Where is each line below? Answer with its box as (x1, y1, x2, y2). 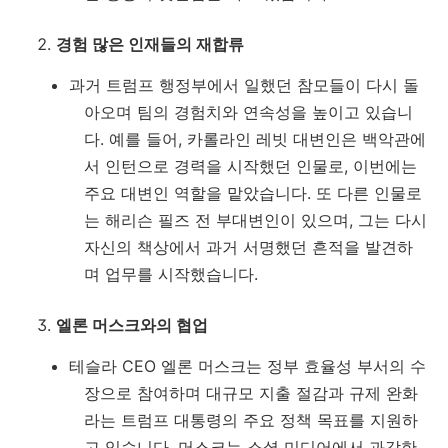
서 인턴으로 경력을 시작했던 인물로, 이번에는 (84, 156, 417, 177)
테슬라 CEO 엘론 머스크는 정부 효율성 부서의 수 (69, 356, 426, 377)
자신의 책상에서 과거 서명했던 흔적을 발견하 (84, 237, 413, 258)
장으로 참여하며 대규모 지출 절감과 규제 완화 (84, 383, 418, 404)
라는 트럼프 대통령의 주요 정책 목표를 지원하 (84, 410, 418, 431)
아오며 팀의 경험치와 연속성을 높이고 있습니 (84, 102, 413, 123)
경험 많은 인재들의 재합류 (56, 34, 244, 55)
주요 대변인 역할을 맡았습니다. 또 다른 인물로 (84, 183, 422, 204)
